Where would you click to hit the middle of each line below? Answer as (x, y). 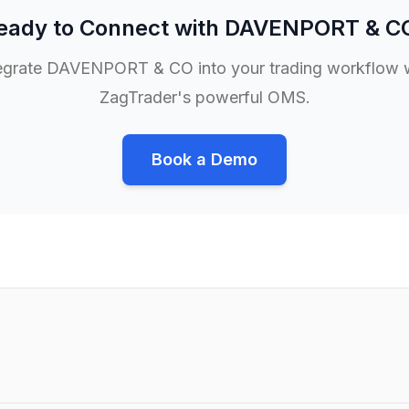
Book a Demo (204, 159)
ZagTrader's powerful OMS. (204, 97)
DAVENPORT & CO (120, 68)
